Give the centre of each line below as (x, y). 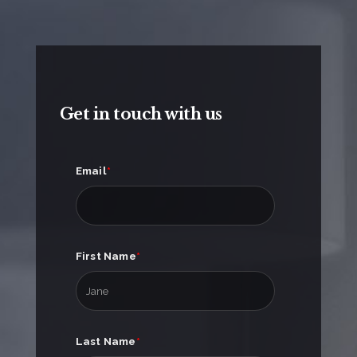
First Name (106, 256)
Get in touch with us (141, 114)
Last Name (106, 341)
